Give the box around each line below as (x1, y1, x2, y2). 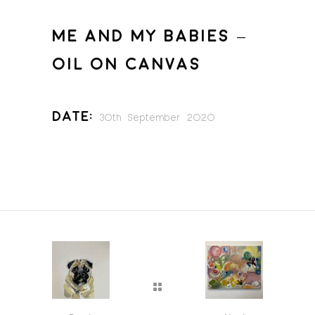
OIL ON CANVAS (52, 56, 202, 73)
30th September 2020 (100, 111, 215, 123)
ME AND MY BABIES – (52, 27, 248, 45)
